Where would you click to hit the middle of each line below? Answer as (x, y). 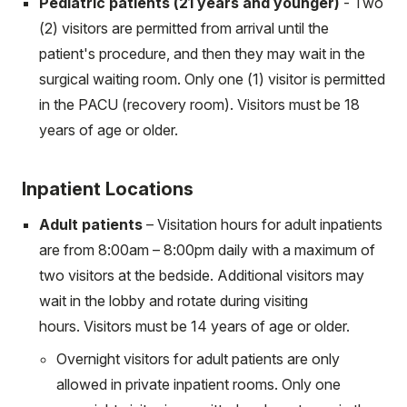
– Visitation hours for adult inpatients (263, 224)
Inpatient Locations (108, 189)
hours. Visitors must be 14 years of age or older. (194, 326)
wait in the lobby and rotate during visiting (174, 301)
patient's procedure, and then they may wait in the (202, 54)
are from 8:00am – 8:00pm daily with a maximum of (207, 250)
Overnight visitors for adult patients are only (198, 359)
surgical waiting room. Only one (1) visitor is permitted (212, 79)
